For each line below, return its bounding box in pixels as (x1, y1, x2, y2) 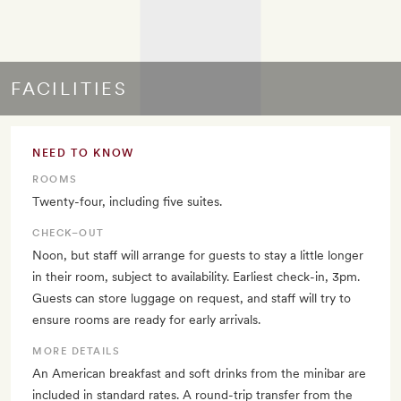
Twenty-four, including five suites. (32, 193, 222, 209)
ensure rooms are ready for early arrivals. (32, 311, 260, 327)
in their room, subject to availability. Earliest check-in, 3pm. (32, 269, 360, 284)
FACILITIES (11, 77, 128, 99)
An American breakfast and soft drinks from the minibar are (32, 365, 366, 380)
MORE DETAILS (32, 345, 121, 357)
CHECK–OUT (32, 226, 105, 239)
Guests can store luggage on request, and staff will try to (32, 290, 351, 305)
